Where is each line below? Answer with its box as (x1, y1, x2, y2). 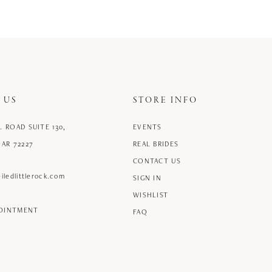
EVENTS (133, 122, 162, 132)
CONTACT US (133, 156, 181, 166)
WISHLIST (133, 190, 169, 200)
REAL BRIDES (133, 139, 179, 149)
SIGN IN (133, 173, 162, 183)
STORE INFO (133, 95, 198, 107)
